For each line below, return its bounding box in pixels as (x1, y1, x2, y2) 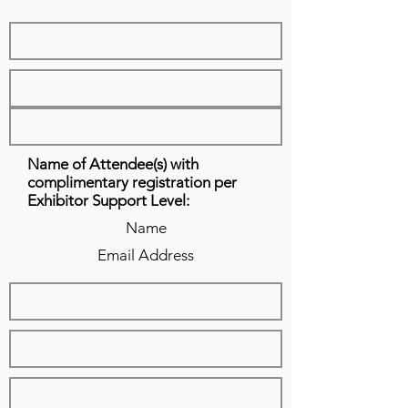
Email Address (97, 246, 194, 264)
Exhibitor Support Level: (27, 191, 189, 209)
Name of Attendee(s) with (27, 155, 199, 173)
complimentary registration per (27, 173, 237, 191)
